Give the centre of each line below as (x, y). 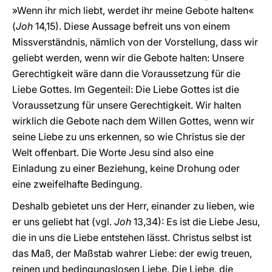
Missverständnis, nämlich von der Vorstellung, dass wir (135, 42)
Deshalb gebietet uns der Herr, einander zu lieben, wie (133, 206)
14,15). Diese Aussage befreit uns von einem (131, 26)
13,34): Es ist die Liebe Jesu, (195, 222)
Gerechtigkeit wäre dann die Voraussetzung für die (126, 73)
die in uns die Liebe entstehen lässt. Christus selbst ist (132, 237)
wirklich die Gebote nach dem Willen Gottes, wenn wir (133, 121)
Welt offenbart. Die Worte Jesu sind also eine (113, 152)
